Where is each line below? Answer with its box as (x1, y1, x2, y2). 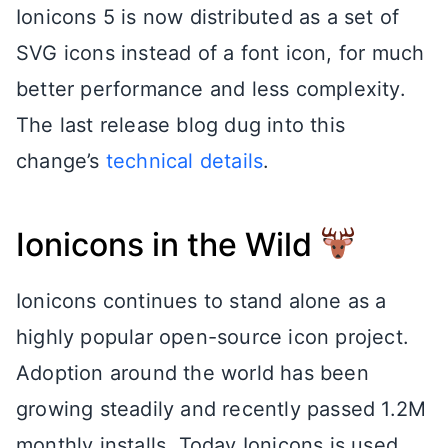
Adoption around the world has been (16, 360, 369, 385)
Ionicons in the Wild (16, 224, 320, 264)
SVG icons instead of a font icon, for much (16, 40, 425, 65)
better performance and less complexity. (16, 76, 406, 101)
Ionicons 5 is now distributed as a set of (16, 4, 400, 29)
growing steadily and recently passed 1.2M (16, 396, 427, 421)
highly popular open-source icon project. (16, 324, 410, 349)
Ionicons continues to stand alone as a (16, 288, 387, 313)
